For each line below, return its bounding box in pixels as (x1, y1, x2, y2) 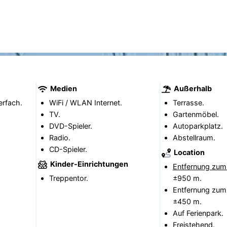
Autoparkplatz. (172, 122, 223, 131)
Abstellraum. (172, 133, 215, 142)
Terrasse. (172, 98, 204, 107)
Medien (48, 84, 77, 93)
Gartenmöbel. (172, 110, 219, 119)
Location (172, 147, 205, 157)
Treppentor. (49, 174, 88, 183)
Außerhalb (172, 84, 212, 93)
